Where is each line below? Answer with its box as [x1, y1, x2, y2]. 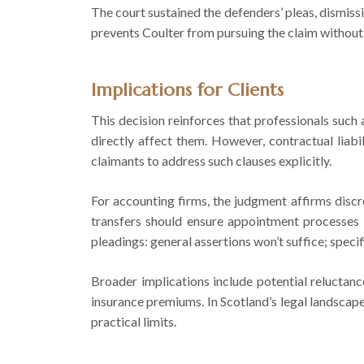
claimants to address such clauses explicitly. [91, 152, 331, 168]
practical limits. [91, 313, 176, 329]
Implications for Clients [91, 78, 284, 101]
